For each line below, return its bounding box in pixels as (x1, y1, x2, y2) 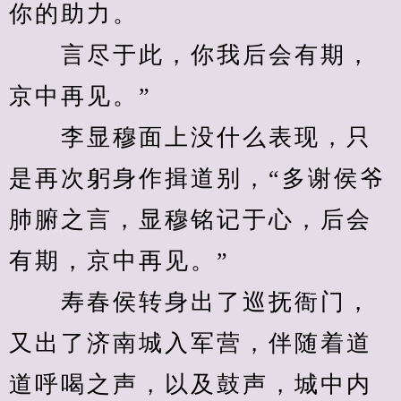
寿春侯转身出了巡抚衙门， (9, 289, 372, 315)
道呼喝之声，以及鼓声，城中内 (9, 371, 372, 397)
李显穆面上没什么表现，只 (9, 124, 372, 150)
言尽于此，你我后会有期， (9, 42, 372, 68)
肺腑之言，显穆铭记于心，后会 (9, 207, 372, 233)
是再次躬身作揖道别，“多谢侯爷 (9, 166, 386, 192)
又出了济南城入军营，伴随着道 (9, 330, 372, 356)
